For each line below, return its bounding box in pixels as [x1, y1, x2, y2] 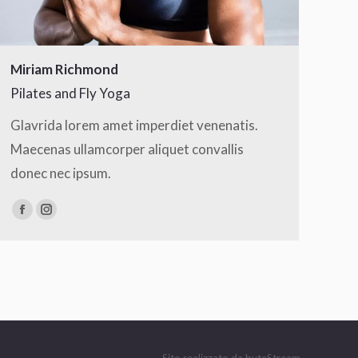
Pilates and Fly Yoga [10, 85, 130, 101]
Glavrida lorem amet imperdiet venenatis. [10, 117, 258, 133]
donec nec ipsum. [10, 165, 111, 181]
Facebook [21, 209, 80, 227]
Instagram [45, 209, 108, 227]
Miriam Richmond [10, 61, 118, 78]
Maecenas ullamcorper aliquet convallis [10, 141, 244, 157]
